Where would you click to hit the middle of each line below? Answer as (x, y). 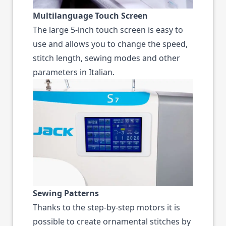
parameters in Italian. (74, 72)
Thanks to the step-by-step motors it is (106, 208)
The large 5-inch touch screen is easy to (108, 30)
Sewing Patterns (66, 193)
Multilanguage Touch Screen (90, 16)
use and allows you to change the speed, (110, 44)
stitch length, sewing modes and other (106, 58)
